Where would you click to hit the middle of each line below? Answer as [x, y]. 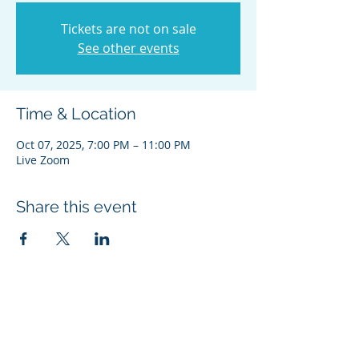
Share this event [77, 207]
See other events [128, 48]
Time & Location [76, 114]
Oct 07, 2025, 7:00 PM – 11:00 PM [103, 145]
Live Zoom [43, 160]
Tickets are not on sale [128, 29]
